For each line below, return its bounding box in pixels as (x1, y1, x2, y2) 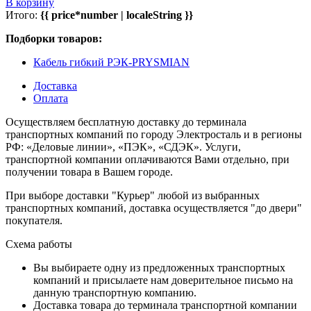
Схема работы (6, 237, 72, 250)
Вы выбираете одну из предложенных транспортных (33, 261, 285, 274)
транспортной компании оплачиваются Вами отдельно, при (6, 153, 289, 165)
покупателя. (6, 214, 62, 226)
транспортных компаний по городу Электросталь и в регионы (6, 128, 302, 140)
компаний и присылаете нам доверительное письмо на (33, 274, 293, 286)
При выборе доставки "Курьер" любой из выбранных (6, 189, 260, 201)
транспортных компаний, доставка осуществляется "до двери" (6, 201, 302, 214)
